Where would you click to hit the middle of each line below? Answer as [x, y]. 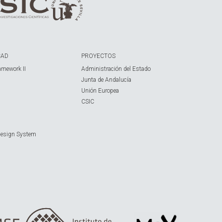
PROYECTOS [99, 56]
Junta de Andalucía [107, 80]
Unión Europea [100, 91]
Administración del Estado [116, 69]
